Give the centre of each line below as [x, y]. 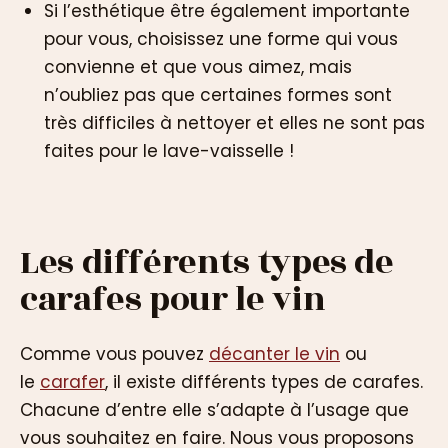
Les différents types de [207, 262]
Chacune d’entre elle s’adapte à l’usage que [214, 409]
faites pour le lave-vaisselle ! [169, 150]
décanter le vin [274, 353]
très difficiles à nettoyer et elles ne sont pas [234, 122]
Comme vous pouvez [114, 353]
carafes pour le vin [173, 299]
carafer [72, 381]
